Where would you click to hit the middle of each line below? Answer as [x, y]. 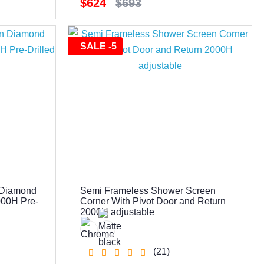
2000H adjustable [118, 212]
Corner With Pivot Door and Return [153, 201]
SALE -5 [99, 47]
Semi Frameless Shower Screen [148, 190]
